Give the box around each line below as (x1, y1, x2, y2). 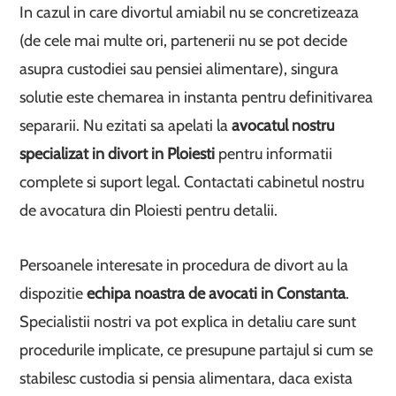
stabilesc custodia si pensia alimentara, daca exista (19, 368, 354, 388)
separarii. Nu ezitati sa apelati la (19, 115, 232, 135)
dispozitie (19, 283, 88, 303)
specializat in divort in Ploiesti (19, 143, 216, 164)
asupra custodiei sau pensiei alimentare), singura (19, 58, 339, 79)
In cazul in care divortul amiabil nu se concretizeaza (19, 2, 360, 22)
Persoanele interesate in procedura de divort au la (19, 255, 349, 275)
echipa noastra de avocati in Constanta (87, 283, 346, 303)
